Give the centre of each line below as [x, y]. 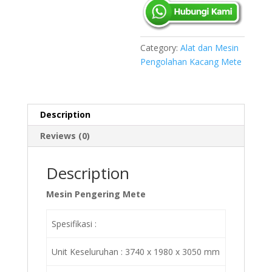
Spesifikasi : [74, 223]
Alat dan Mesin [210, 47]
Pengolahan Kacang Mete [191, 61]
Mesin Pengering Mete [96, 194]
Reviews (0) [65, 135]
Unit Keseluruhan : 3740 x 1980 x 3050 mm [136, 251]
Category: [161, 47]
